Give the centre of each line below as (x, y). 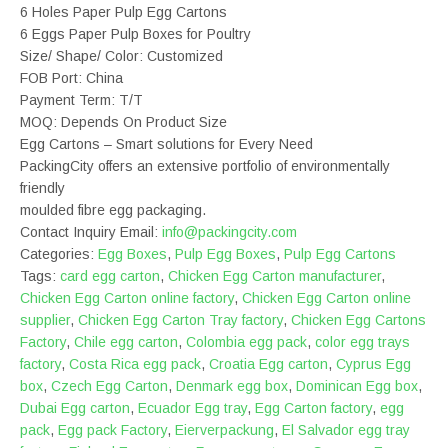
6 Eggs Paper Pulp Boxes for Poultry (135, 34)
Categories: (59, 254)
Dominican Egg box (357, 386)
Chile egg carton (126, 342)
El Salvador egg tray (346, 430)
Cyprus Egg (373, 364)
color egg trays (362, 342)
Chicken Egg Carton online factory (127, 298)
